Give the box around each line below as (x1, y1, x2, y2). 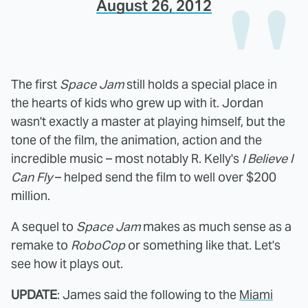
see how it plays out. (11, 255, 123, 272)
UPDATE (11, 286, 57, 302)
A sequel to (11, 218, 76, 234)
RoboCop (71, 236, 125, 253)
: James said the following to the (57, 286, 239, 302)
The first (11, 76, 60, 92)
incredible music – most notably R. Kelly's (11, 150, 242, 166)
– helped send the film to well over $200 (52, 168, 276, 185)
